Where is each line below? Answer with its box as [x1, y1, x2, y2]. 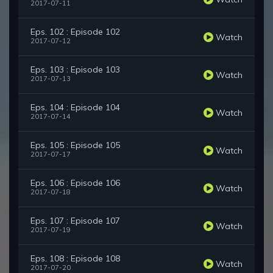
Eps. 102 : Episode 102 [30, 26, 120, 38]
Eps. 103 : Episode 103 [30, 64, 120, 76]
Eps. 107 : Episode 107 [30, 215, 120, 227]
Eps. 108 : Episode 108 [30, 253, 120, 264]
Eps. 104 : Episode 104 [30, 102, 120, 113]
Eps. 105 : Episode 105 [30, 140, 120, 151]
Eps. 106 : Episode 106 [30, 177, 120, 189]
